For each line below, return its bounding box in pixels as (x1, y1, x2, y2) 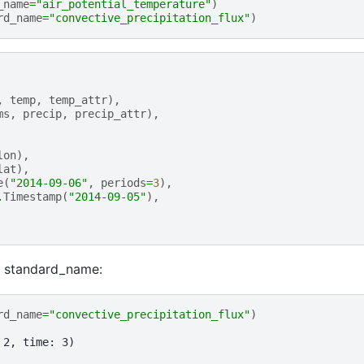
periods (100, 175, 146, 189)
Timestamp (2, 189, 62, 203)
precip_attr (74, 106, 146, 120)
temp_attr (48, 93, 107, 106)
